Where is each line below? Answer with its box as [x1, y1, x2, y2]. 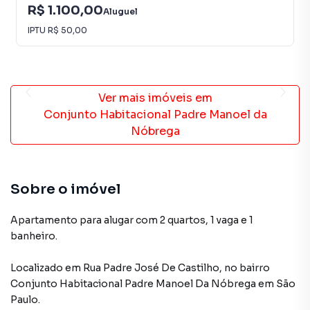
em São [258, 277, 295, 290]
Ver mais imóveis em [98, 91, 212, 105]
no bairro [224, 262, 270, 274]
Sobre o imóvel [10, 181, 120, 198]
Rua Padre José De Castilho [83, 262, 219, 274]
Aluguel [103, 6, 138, 17]
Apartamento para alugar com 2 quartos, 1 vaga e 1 [10, 214, 253, 226]
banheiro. [10, 230, 57, 242]
